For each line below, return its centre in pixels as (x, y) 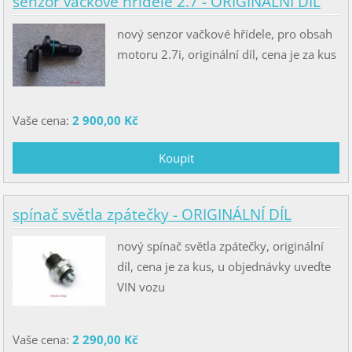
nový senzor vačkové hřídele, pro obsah (224, 33)
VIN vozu (141, 287)
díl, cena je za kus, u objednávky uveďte (224, 267)
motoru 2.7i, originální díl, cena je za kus (226, 54)
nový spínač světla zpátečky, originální (220, 246)
